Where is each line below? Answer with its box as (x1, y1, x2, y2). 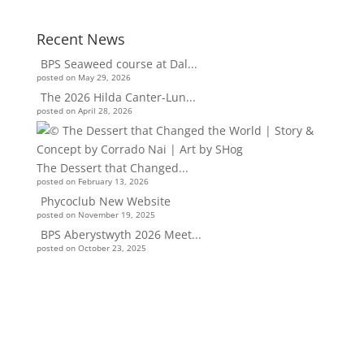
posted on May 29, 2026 (36, 72, 131, 83)
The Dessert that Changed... (36, 160, 188, 175)
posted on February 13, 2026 (36, 176, 149, 187)
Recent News (36, 29, 125, 49)
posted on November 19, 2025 (36, 210, 155, 220)
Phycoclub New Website (40, 193, 171, 209)
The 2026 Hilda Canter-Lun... (40, 89, 196, 105)
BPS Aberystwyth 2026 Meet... (40, 227, 201, 242)
